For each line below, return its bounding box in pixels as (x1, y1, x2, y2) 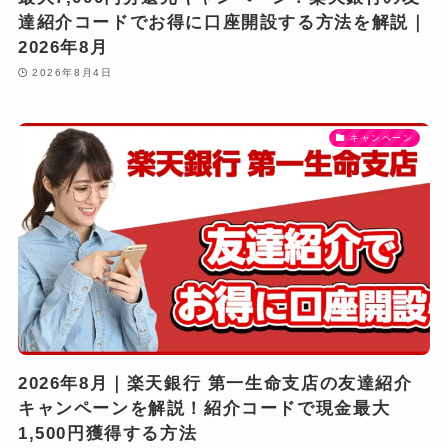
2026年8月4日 (32, 66, 113, 78)
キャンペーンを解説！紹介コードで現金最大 (17, 398, 391, 418)
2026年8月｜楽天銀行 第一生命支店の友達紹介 (17, 373, 413, 393)
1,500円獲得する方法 (17, 423, 198, 443)
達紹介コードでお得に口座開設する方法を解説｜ (17, 13, 428, 33)
